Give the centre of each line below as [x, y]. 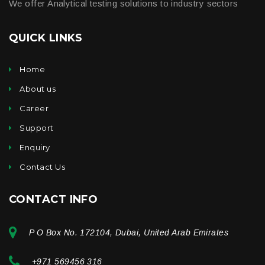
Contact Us [42, 167]
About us [38, 88]
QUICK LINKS [46, 38]
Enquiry [35, 147]
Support [37, 127]
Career [34, 108]
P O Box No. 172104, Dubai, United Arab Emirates [129, 232]
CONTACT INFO [54, 199]
